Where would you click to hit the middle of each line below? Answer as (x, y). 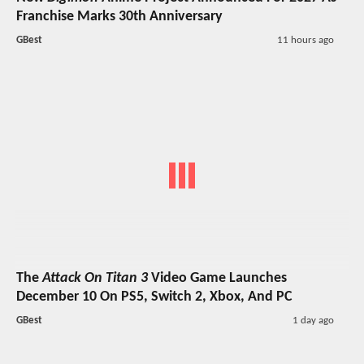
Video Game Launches (217, 279)
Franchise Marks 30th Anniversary (119, 16)
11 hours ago (305, 40)
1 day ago (313, 321)
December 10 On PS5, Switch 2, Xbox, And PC (154, 297)
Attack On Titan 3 (95, 279)
